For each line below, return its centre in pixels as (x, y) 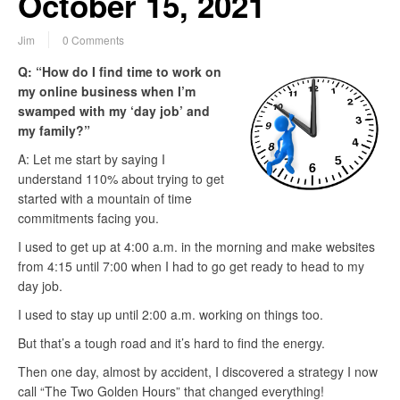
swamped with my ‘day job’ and (114, 111)
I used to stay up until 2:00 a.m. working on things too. (171, 315)
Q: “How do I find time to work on (120, 72)
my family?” (54, 131)
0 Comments (93, 40)
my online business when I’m (107, 92)
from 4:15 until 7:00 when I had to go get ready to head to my (191, 267)
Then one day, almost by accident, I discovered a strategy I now (198, 372)
